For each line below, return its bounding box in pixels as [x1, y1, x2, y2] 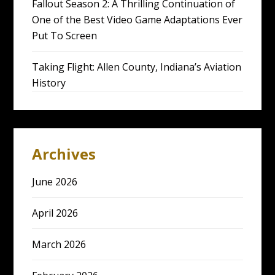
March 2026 [32, 238, 87, 251]
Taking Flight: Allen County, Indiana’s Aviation [32, 60, 242, 74]
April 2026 [32, 206, 79, 220]
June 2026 [32, 175, 78, 188]
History [32, 76, 66, 90]
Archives [32, 144, 96, 164]
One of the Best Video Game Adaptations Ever [32, 13, 243, 26]
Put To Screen [32, 29, 98, 42]
